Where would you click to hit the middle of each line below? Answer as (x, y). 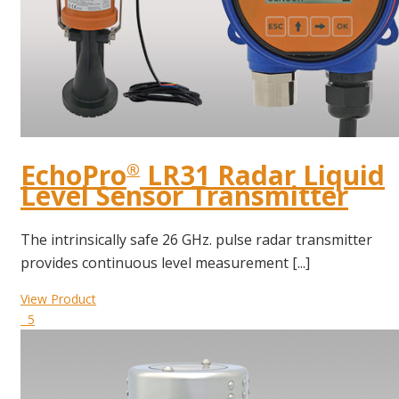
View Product (58, 299)
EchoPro (73, 175)
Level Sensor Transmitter (184, 196)
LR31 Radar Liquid (262, 175)
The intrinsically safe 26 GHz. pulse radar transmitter (196, 240)
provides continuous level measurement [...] (165, 263)
